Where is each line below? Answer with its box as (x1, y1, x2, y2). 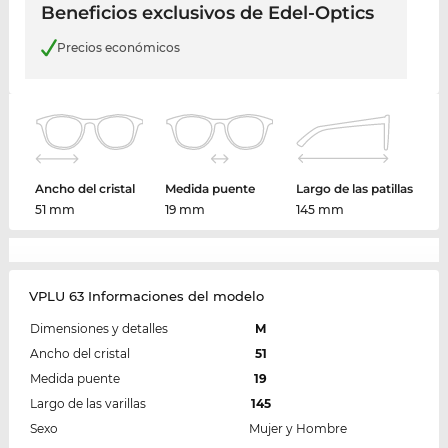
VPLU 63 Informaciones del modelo (28, 287, 264, 304)
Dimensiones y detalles (29, 320, 168, 336)
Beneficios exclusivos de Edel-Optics (40, 2, 374, 25)
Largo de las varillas (29, 395, 146, 411)
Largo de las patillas (295, 180, 413, 196)
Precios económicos (56, 39, 180, 55)
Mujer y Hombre (248, 420, 347, 436)
